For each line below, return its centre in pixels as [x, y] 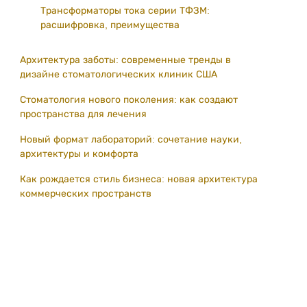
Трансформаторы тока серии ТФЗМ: [125, 10]
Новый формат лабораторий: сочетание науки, [131, 139]
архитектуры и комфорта [79, 153]
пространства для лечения [83, 114]
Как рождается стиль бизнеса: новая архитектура [139, 179]
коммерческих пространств [86, 193]
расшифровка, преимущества [110, 25]
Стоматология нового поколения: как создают [129, 99]
